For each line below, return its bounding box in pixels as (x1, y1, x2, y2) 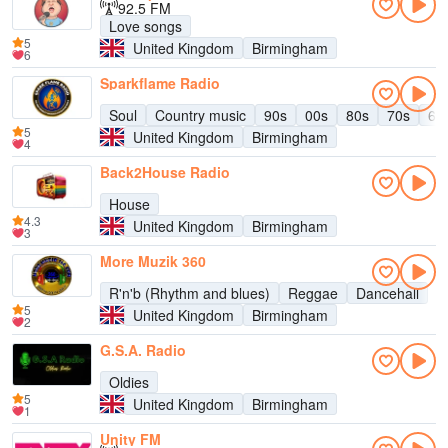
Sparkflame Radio (100, 73, 220, 93)
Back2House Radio (100, 162, 230, 182)
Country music (155, 105, 246, 125)
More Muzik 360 (100, 251, 206, 271)
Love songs (109, 16, 182, 36)
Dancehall (356, 283, 419, 303)
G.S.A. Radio (100, 340, 186, 360)
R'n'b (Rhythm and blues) (109, 283, 270, 303)
